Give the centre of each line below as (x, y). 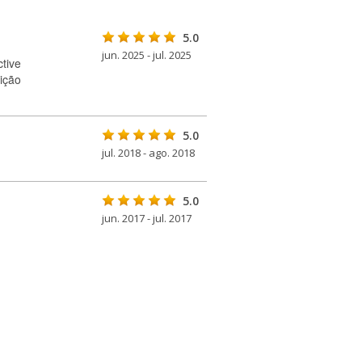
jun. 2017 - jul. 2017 (147, 218)
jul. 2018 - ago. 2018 (148, 153)
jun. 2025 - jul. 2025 (147, 55)
